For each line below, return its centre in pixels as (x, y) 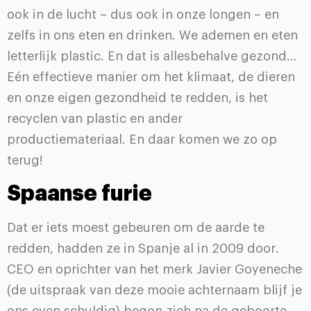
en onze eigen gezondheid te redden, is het (137, 98)
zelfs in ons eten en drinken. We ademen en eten (152, 36)
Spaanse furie (79, 193)
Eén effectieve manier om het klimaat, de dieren (151, 77)
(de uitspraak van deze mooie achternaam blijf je (154, 290)
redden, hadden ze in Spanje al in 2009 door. (143, 248)
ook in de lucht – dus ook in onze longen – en (143, 15)
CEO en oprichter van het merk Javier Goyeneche (154, 269)
